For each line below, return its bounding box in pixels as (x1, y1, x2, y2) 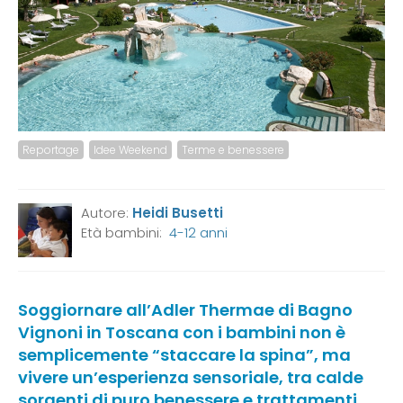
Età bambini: (81, 223, 169, 243)
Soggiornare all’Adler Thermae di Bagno (18, 299, 353, 322)
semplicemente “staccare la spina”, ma (18, 344, 351, 367)
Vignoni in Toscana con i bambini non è (18, 321, 345, 345)
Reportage (22, 142, 79, 158)
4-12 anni (169, 223, 228, 243)
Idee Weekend (94, 142, 167, 158)
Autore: (81, 203, 132, 223)
